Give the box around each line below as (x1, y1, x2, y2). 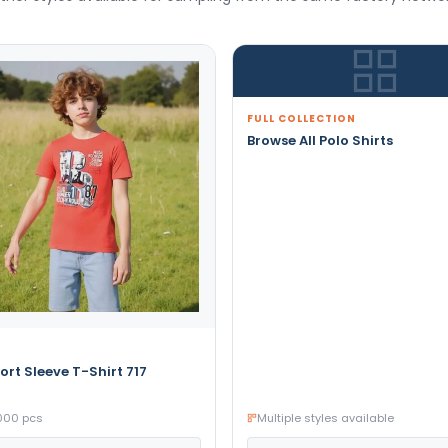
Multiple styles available (256, 409, 394, 426)
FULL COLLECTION (246, 110, 356, 126)
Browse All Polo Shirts (246, 130, 393, 150)
